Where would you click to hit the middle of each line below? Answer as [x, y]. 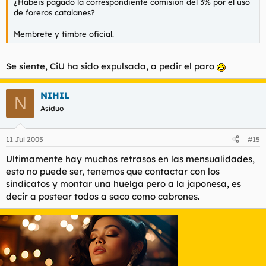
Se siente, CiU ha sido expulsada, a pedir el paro [111, 66]
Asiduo [52, 109]
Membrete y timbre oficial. [64, 34]
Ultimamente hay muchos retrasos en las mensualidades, [130, 159]
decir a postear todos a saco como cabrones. [103, 196]
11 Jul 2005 [25, 139]
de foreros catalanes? [54, 12]
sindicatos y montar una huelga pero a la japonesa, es [123, 183]
